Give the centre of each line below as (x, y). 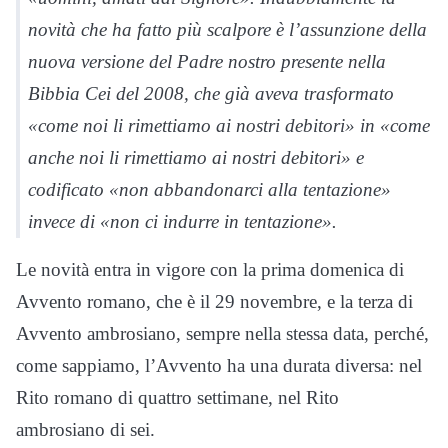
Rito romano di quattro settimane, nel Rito (177, 397)
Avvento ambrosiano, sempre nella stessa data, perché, (222, 333)
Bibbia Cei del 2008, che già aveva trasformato (211, 93)
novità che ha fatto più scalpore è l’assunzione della (227, 29)
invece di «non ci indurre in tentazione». (182, 221)
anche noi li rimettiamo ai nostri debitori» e (196, 157)
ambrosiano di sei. (85, 429)
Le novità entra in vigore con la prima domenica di (210, 269)
